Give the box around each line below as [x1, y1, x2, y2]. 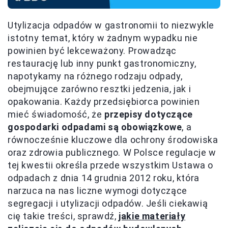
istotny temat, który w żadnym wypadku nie [8, 32, 198, 43]
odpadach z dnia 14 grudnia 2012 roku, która [8, 172, 199, 183]
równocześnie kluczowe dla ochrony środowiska [8, 134, 218, 145]
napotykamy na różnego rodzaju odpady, [8, 70, 183, 81]
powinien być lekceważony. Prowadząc [8, 45, 177, 56]
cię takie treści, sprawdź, [8, 210, 119, 221]
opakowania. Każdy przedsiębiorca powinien [8, 96, 200, 107]
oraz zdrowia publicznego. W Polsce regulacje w [8, 147, 216, 158]
